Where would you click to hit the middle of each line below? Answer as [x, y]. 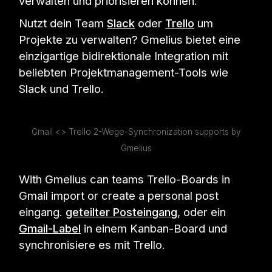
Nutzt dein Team [63, 23]
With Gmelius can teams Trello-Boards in [125, 179]
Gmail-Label [50, 228]
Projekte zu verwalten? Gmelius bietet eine [130, 39]
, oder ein [202, 212]
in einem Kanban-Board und [154, 228]
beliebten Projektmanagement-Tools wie [124, 72]
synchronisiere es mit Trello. [92, 244]
